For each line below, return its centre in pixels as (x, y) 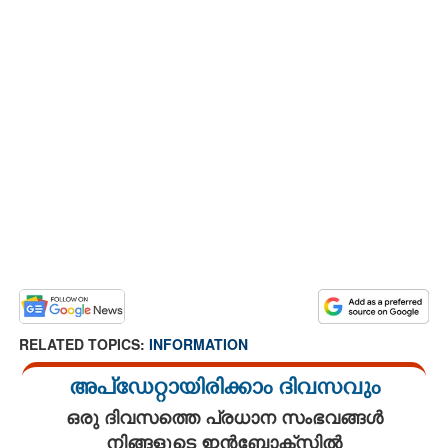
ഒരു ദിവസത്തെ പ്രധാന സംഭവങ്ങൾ (224, 416)
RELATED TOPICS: (84, 343)
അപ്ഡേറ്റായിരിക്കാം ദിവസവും (224, 390)
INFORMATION (198, 343)
